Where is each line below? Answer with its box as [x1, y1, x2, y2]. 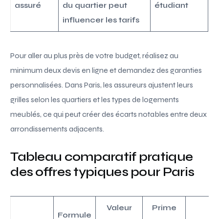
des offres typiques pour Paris [10, 164, 195, 179]
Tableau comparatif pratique [10, 149, 193, 164]
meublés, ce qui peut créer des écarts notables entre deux [10, 109, 207, 119]
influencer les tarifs [63, 15, 140, 24]
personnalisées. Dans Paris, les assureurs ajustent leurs [10, 80, 194, 89]
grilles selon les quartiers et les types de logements [10, 94, 179, 104]
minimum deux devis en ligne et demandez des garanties [10, 65, 202, 75]
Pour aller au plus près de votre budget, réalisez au [10, 50, 179, 60]
